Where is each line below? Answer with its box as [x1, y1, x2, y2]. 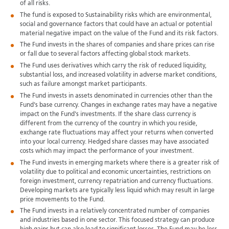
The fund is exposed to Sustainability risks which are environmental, [19, 12, 212, 18]
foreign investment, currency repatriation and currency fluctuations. [19, 178, 213, 185]
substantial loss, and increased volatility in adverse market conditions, [19, 72, 217, 79]
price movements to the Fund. [19, 196, 105, 203]
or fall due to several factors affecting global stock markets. [19, 51, 190, 58]
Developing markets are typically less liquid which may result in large [19, 187, 215, 194]
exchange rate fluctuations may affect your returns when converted [19, 129, 213, 136]
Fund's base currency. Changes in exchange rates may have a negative [19, 102, 217, 108]
